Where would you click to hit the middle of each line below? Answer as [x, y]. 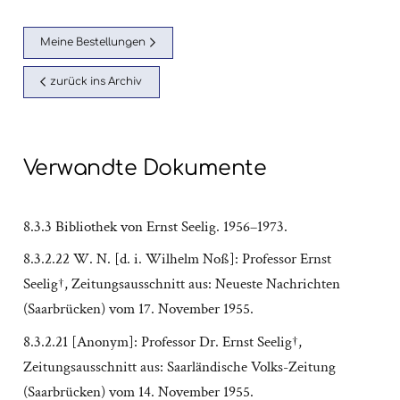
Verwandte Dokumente [145, 169]
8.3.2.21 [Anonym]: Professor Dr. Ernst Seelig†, [162, 342]
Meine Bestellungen [92, 42]
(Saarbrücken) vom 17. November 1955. [138, 309]
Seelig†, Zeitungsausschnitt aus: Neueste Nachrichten [181, 284]
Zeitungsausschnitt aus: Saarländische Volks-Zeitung [179, 367]
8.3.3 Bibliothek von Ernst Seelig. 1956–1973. [155, 226]
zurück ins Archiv [96, 81]
